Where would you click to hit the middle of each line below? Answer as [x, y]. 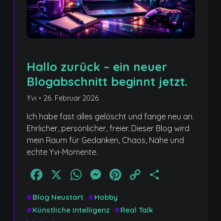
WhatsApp [123, 175]
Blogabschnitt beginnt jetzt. [107, 82]
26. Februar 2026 [71, 98]
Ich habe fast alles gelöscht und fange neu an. [110, 117]
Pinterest [156, 175]
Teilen [184, 175]
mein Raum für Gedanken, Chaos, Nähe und [105, 140]
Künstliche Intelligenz [71, 210]
